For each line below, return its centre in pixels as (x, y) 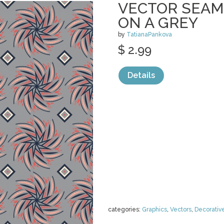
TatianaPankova (149, 34)
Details (141, 75)
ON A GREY (158, 23)
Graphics (154, 209)
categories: (125, 209)
